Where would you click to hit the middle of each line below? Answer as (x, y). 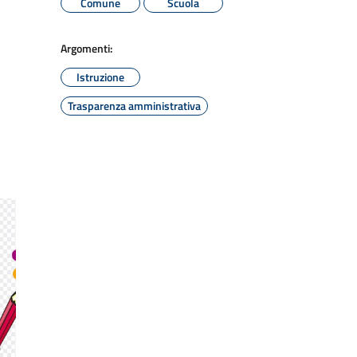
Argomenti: (86, 48)
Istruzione (100, 77)
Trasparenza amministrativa (134, 106)
